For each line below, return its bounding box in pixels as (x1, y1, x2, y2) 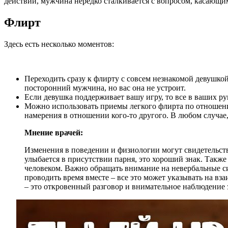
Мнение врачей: (24, 128, 83, 137)
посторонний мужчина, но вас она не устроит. (24, 83, 186, 92)
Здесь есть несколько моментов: (4, 39, 114, 48)
